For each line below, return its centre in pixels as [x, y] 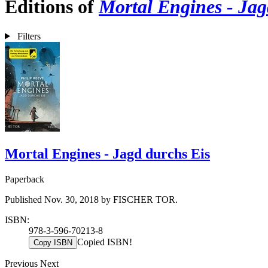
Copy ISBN [53, 242]
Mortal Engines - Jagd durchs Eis [107, 153]
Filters [29, 36]
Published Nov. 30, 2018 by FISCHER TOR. [91, 199]
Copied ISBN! [105, 242]
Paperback [25, 179]
